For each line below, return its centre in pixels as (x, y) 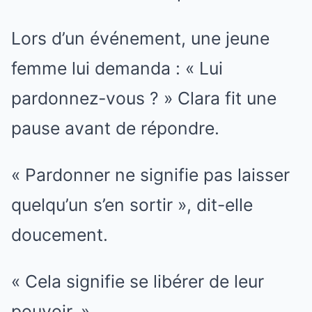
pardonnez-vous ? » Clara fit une (144, 99)
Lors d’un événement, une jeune (140, 39)
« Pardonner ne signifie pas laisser (150, 175)
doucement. (60, 235)
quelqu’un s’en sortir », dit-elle (132, 205)
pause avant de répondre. (115, 128)
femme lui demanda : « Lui (117, 69)
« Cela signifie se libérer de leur (138, 282)
